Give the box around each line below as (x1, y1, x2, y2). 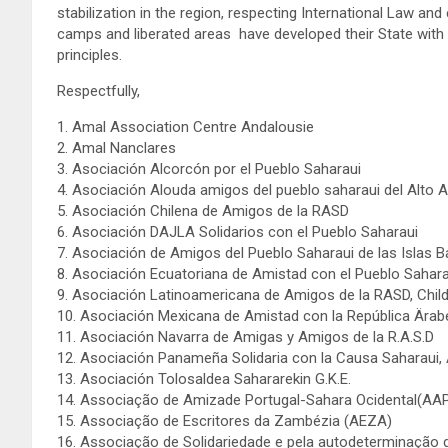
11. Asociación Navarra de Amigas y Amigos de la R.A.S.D (57, 328, 434, 347)
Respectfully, (57, 82, 140, 101)
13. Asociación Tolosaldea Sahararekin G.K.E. (57, 370, 351, 389)
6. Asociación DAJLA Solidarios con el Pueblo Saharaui (57, 223, 418, 242)
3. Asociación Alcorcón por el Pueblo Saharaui (57, 160, 361, 179)
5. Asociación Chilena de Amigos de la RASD (57, 202, 349, 221)
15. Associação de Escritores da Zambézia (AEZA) (57, 412, 392, 431)
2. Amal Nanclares (57, 139, 176, 158)
